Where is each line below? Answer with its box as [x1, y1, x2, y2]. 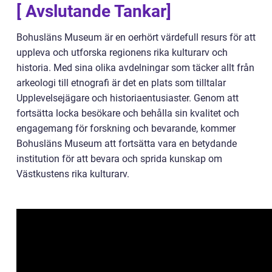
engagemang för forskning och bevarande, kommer [16, 122, 236, 134]
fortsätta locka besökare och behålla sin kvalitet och [16, 107, 239, 119]
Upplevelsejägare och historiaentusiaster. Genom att [16, 92, 239, 104]
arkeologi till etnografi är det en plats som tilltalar [16, 76, 226, 89]
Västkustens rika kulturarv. [16, 168, 129, 180]
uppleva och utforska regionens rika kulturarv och [16, 46, 228, 58]
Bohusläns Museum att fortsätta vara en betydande [16, 137, 237, 149]
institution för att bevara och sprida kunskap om [16, 152, 222, 165]
